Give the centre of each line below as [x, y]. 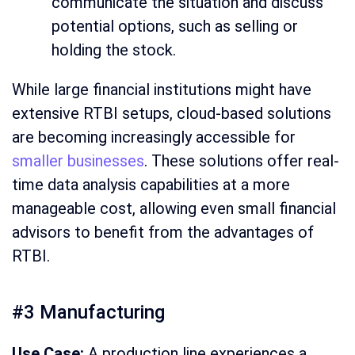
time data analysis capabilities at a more [151, 184]
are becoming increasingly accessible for [154, 137]
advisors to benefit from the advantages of [163, 232]
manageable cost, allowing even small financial [174, 208]
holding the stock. [114, 50]
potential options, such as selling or [175, 26]
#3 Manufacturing [88, 312]
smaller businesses [78, 160]
